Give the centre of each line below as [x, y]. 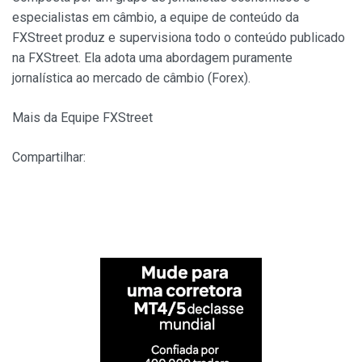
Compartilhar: [49, 158]
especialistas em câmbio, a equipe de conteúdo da [156, 18]
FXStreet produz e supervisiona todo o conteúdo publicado [179, 38]
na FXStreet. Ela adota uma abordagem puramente [152, 58]
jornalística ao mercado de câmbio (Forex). [131, 78]
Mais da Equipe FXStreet [82, 118]
